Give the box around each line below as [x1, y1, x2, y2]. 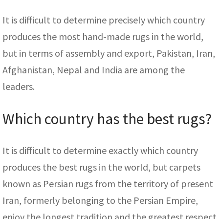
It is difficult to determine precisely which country [2, 14, 205, 26]
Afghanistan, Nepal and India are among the [2, 64, 185, 76]
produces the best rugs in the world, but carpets [2, 161, 200, 174]
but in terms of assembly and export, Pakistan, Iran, [2, 47, 215, 60]
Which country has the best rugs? [2, 109, 212, 129]
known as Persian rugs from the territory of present [2, 177, 213, 190]
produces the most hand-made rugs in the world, [2, 30, 203, 43]
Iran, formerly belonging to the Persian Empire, [2, 194, 198, 207]
